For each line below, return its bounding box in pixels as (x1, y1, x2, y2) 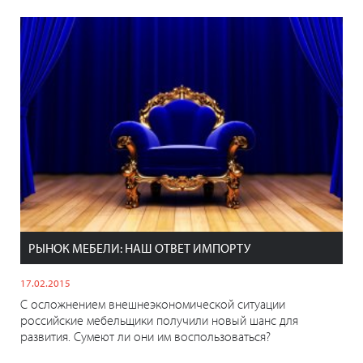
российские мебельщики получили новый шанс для (20, 312, 298, 329)
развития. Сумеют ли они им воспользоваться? (20, 328, 271, 345)
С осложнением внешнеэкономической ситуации (20, 296, 285, 313)
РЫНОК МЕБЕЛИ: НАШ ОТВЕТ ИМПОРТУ (28, 240, 250, 257)
